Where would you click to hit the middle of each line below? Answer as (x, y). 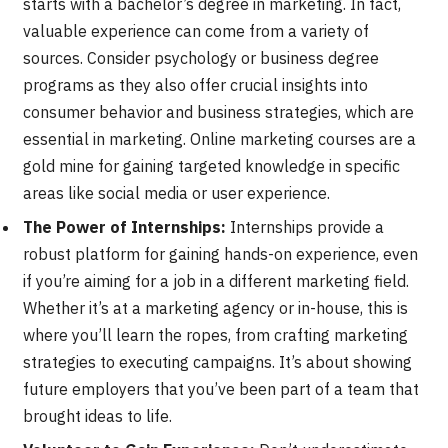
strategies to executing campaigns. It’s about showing (217, 361)
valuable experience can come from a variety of (196, 30)
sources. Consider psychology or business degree (201, 57)
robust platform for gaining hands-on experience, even (220, 253)
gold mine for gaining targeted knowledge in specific (211, 165)
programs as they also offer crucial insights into (195, 84)
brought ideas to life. (97, 415)
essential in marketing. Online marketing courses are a (219, 138)
